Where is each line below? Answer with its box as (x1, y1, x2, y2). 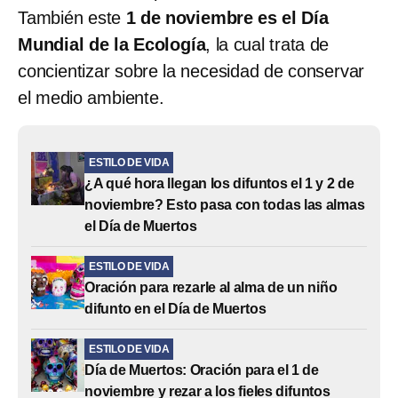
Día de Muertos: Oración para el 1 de (84, 362, 320, 378)
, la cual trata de (205, 34, 330, 54)
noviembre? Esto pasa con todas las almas (84, 196, 365, 212)
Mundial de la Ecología (18, 34, 206, 54)
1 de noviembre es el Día (121, 7, 329, 28)
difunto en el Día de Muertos (84, 300, 267, 316)
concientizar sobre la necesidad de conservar (18, 60, 365, 81)
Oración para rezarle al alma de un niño (84, 279, 338, 295)
